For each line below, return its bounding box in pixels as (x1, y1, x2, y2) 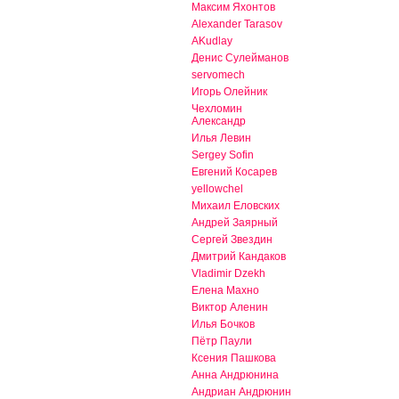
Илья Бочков (191, 318, 255, 331)
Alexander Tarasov (191, 18, 282, 31)
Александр (191, 115, 246, 128)
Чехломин (191, 102, 242, 116)
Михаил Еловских (191, 199, 280, 213)
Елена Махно (191, 284, 259, 297)
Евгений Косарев (191, 166, 277, 179)
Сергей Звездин (191, 233, 273, 247)
